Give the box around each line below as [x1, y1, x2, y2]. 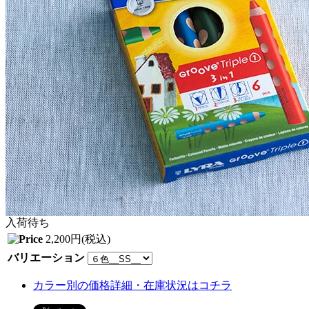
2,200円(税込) [46, 232, 110, 245]
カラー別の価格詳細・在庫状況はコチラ [33, 279, 232, 291]
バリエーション [8, 251, 85, 263]
